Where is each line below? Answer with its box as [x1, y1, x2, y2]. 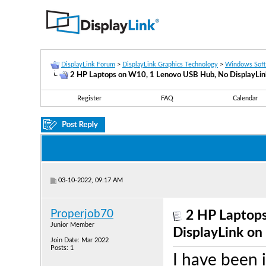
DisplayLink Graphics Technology [122, 61, 218, 68]
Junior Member [50, 221, 94, 228]
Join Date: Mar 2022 [50, 237, 109, 243]
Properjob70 [50, 208, 113, 220]
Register [77, 95, 102, 102]
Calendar [233, 95, 258, 102]
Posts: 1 [50, 245, 74, 251]
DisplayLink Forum [61, 61, 115, 68]
